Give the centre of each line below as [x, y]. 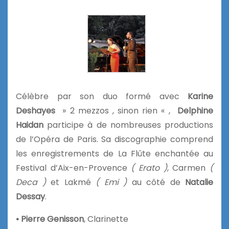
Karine [196, 96]
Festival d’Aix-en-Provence [74, 168]
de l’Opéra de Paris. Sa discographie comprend [114, 139]
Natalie [199, 182]
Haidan [32, 125]
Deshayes [36, 110]
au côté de [156, 182]
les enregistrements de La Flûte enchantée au [114, 153]
